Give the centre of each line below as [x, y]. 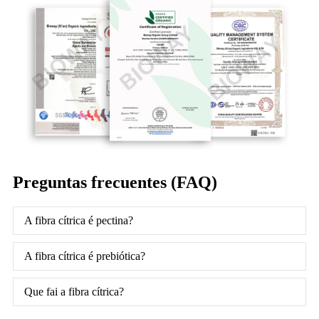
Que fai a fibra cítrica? [74, 291]
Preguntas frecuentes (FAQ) [115, 182]
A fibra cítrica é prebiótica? [85, 256]
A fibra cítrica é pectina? [79, 220]
